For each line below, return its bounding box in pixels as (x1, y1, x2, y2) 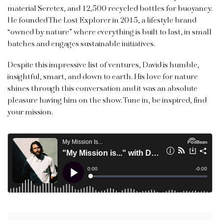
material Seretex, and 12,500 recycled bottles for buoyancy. (7, 3, 213, 14)
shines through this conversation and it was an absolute (7, 83, 197, 94)
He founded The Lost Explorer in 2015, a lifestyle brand (7, 15, 196, 26)
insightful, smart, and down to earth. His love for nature (7, 71, 198, 82)
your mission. (7, 107, 53, 118)
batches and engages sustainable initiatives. (7, 38, 155, 50)
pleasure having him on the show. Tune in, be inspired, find (7, 95, 207, 106)
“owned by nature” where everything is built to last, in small (7, 27, 212, 38)
